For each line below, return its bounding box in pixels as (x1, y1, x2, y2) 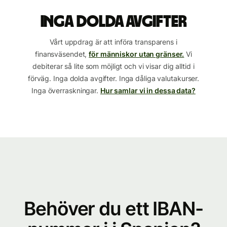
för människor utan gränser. (89, 50, 184, 58)
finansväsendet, (34, 50, 87, 58)
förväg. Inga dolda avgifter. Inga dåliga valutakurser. (27, 74, 200, 83)
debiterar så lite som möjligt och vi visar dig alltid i (32, 62, 195, 70)
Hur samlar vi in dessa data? (100, 86, 196, 95)
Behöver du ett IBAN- (24, 197, 203, 220)
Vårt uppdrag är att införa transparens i (50, 37, 177, 46)
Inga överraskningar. (31, 86, 98, 95)
